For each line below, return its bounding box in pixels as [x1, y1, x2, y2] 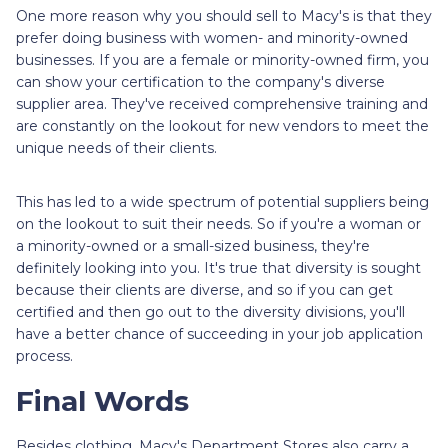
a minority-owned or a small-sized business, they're [16, 236, 370, 255]
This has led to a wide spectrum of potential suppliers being [16, 192, 429, 211]
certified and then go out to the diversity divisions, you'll [16, 302, 405, 321]
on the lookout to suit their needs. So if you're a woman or [16, 214, 421, 233]
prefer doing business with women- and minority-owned [16, 28, 408, 47]
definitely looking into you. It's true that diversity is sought [16, 258, 421, 277]
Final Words [16, 383, 189, 418]
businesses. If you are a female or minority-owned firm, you [16, 50, 429, 69]
